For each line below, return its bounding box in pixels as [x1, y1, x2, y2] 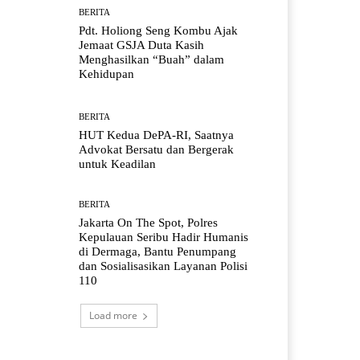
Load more [89, 308, 137, 322]
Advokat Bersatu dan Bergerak [79, 142, 235, 156]
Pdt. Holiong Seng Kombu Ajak [79, 23, 239, 37]
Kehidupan [79, 67, 135, 80]
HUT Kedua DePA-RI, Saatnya [79, 128, 235, 141]
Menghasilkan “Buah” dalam [79, 52, 225, 66]
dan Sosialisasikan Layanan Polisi [79, 259, 248, 272]
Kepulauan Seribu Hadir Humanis [79, 230, 249, 243]
